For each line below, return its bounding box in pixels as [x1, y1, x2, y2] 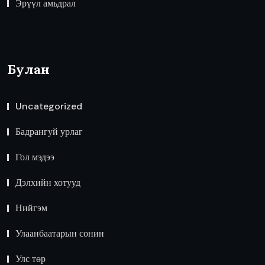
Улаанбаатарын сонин [15, 227, 104, 240]
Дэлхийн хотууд [15, 176, 80, 189]
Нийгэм [15, 201, 47, 214]
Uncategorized [15, 99, 82, 112]
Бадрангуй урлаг [15, 125, 83, 138]
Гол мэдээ [15, 150, 54, 163]
